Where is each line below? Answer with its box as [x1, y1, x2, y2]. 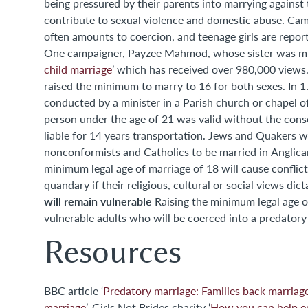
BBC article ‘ [44, 283, 103, 298]
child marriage [44, 62, 112, 76]
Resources [44, 232, 181, 271]
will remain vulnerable [44, 193, 152, 209]
